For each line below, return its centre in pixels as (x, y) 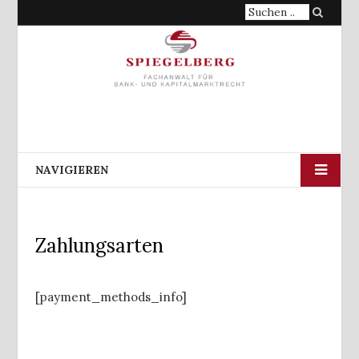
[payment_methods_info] (111, 297)
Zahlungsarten (99, 246)
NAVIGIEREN (72, 170)
